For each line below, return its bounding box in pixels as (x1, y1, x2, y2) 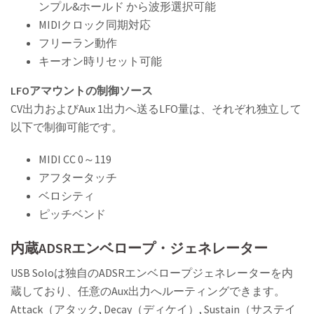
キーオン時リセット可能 (39, 54, 162, 69)
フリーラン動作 (39, 36, 117, 50)
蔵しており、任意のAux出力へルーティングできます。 (11, 284, 285, 299)
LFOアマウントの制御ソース (11, 83, 153, 98)
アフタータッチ (39, 170, 117, 185)
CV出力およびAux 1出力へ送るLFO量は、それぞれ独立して (11, 102, 301, 116)
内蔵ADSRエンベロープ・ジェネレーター (11, 239, 268, 257)
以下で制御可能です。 (11, 120, 123, 135)
